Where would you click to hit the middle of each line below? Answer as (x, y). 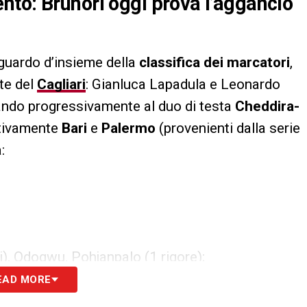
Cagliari (61, 85)
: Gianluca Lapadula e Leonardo (183, 85)
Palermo (130, 128)
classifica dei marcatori (214, 63)
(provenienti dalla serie (230, 128)
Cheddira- (266, 107)
